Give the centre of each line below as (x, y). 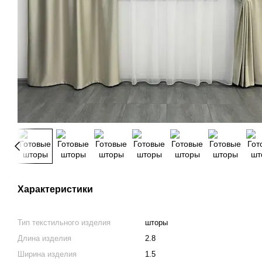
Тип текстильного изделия (64, 222)
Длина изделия (44, 238)
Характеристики (55, 189)
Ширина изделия (47, 254)
